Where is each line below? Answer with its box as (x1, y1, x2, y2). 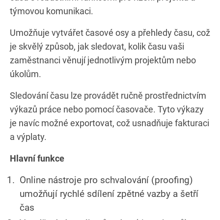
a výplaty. (10, 131, 47, 142)
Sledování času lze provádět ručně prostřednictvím (10, 90, 206, 101)
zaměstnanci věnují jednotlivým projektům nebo (10, 55, 196, 65)
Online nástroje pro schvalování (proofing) (20, 174, 193, 186)
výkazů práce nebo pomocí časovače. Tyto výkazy (10, 104, 204, 114)
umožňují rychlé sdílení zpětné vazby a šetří (20, 188, 198, 199)
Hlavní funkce (10, 153, 64, 164)
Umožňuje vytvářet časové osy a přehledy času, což (10, 27, 210, 38)
